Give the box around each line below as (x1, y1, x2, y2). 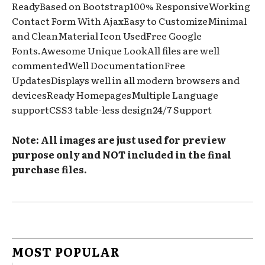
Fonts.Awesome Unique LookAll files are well (12, 43, 219, 58)
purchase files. (12, 162, 87, 177)
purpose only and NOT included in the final (12, 147, 231, 162)
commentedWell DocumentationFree (12, 58, 185, 73)
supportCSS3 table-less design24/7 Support (12, 102, 212, 117)
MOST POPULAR (12, 243, 120, 261)
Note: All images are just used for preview (12, 132, 226, 147)
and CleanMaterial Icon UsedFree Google (12, 28, 202, 43)
